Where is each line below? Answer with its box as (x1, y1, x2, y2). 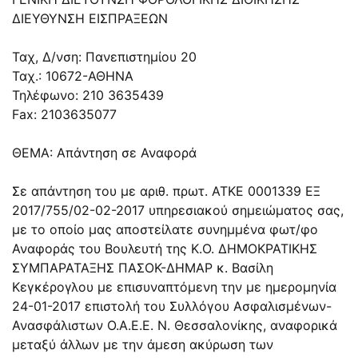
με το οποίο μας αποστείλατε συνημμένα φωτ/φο (12, 221, 318, 237)
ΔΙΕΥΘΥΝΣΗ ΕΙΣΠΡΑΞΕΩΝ (12, 10, 168, 26)
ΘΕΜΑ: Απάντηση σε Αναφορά (12, 144, 197, 161)
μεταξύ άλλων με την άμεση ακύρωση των (12, 336, 273, 352)
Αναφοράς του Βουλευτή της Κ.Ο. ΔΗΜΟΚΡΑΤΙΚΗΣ (12, 240, 317, 257)
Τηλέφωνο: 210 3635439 (12, 86, 164, 103)
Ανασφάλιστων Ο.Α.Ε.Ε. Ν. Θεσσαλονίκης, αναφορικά (12, 316, 337, 333)
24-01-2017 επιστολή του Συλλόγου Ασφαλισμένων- (12, 297, 332, 314)
